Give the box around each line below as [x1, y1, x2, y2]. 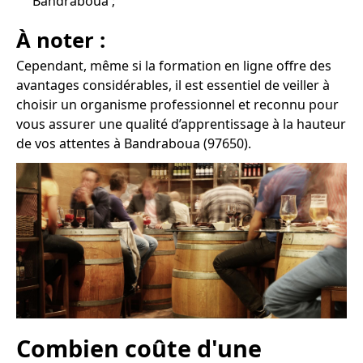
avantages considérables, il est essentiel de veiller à [16, 76, 330, 95]
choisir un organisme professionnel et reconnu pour [16, 96, 339, 114]
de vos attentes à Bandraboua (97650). [16, 135, 251, 153]
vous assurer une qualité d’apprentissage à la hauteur [16, 115, 346, 134]
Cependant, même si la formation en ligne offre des [16, 57, 331, 75]
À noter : [16, 26, 105, 55]
